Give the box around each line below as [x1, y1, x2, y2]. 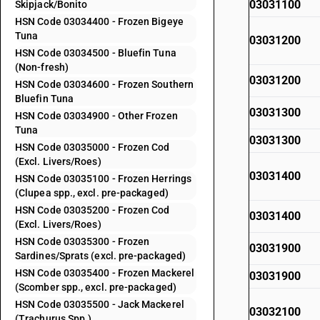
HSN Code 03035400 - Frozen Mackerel [15, 267, 194, 279]
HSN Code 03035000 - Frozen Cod [15, 141, 170, 153]
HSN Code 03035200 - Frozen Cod [15, 204, 170, 216]
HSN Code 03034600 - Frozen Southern [15, 79, 194, 90]
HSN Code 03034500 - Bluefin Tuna [15, 47, 176, 59]
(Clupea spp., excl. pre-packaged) [15, 187, 169, 199]
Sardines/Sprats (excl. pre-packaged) [15, 250, 186, 261]
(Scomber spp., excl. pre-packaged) [15, 281, 176, 293]
